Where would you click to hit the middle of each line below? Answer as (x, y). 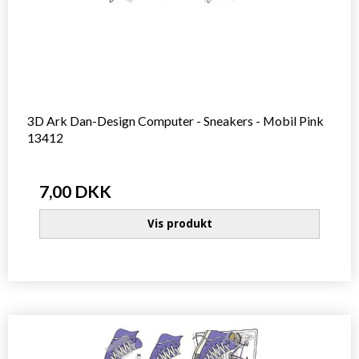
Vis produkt (179, 224)
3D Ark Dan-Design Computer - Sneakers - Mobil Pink (175, 121)
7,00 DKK (75, 191)
